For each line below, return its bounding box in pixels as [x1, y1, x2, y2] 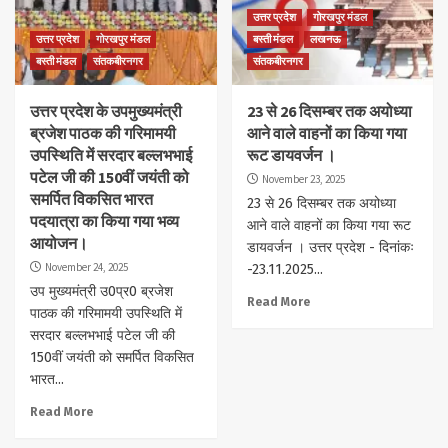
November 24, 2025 [45, 260, 128, 275]
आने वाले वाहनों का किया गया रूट [246, 217, 411, 235]
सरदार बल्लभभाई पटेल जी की [30, 327, 175, 345]
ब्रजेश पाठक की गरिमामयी [30, 123, 176, 144]
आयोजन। [30, 233, 88, 254]
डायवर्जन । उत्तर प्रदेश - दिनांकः [246, 239, 414, 257]
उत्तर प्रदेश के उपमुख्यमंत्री [30, 101, 182, 122]
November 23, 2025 [261, 172, 345, 187]
